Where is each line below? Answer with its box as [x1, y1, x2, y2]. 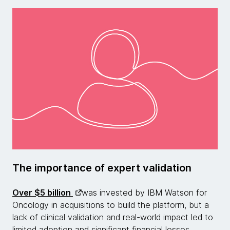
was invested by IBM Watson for [82, 187, 207, 198]
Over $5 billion [12, 187, 73, 198]
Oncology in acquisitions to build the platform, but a [12, 200, 209, 210]
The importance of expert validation [12, 162, 191, 174]
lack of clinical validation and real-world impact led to [12, 212, 213, 222]
